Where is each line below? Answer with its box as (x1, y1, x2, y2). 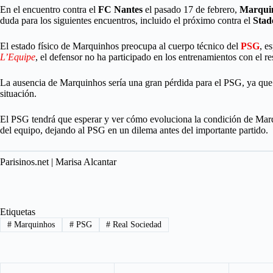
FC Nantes (98, 4, 143, 15)
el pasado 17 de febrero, (143, 4, 239, 15)
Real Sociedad (110, 220, 162, 230)
